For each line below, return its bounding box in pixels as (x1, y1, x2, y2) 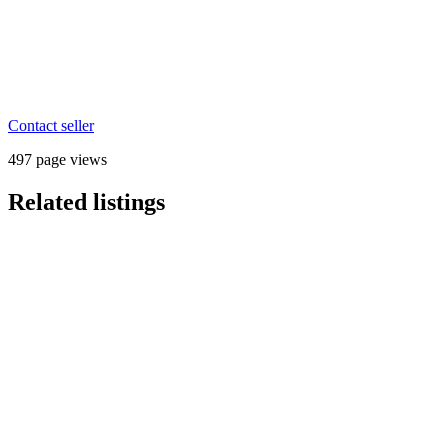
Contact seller (8, 116, 94, 134)
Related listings (8, 188, 165, 215)
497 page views (8, 150, 107, 168)
